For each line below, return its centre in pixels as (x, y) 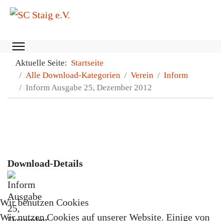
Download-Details (45, 163)
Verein (142, 75)
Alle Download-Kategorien (73, 75)
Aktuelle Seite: (43, 63)
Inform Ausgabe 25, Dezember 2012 (89, 88)
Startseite (87, 63)
